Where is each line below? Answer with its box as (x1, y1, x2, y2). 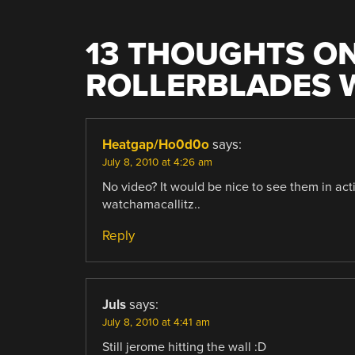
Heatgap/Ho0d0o (101, 136, 209, 153)
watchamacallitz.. (101, 196, 200, 212)
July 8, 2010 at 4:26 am (101, 155, 212, 169)
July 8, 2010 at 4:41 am (101, 315, 210, 329)
